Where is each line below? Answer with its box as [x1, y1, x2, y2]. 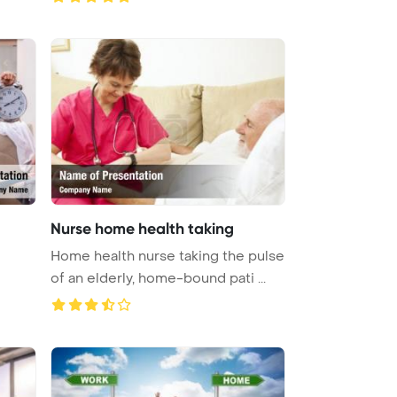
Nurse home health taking [51, 218, 234, 238]
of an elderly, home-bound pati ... [51, 269, 266, 287]
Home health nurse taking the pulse [51, 246, 284, 265]
